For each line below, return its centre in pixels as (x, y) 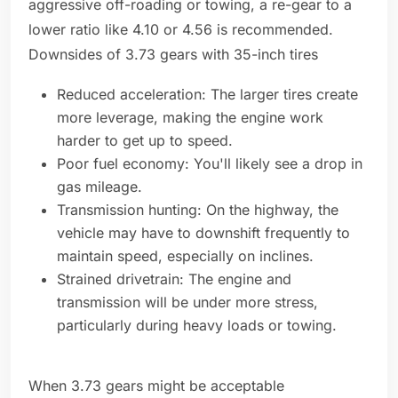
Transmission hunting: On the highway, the (198, 210)
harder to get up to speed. (147, 141)
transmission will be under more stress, (187, 302)
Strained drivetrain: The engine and (174, 279)
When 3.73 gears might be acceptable (159, 386)
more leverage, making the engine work (190, 118)
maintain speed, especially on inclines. (187, 256)
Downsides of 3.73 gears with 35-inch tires (175, 55)
